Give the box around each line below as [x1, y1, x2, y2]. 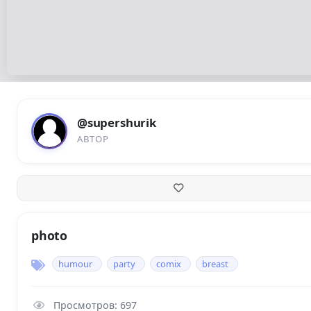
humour [58, 258, 92, 271]
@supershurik [77, 115, 156, 131]
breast [202, 258, 228, 271]
